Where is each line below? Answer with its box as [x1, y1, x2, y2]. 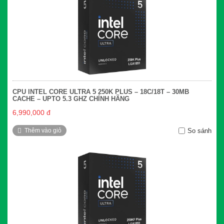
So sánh [187, 127, 211, 135]
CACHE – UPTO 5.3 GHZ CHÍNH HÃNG [12, 95, 129, 103]
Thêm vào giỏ [24, 127, 61, 134]
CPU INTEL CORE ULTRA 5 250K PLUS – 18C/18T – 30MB [12, 88, 189, 96]
